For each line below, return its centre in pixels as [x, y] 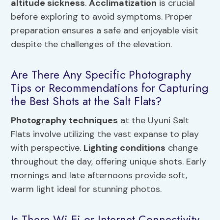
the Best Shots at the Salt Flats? [86, 101]
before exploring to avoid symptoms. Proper [102, 17]
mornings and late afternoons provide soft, [99, 176]
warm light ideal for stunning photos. [86, 189]
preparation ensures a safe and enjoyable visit [105, 31]
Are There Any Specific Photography [101, 74]
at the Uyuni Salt [154, 121]
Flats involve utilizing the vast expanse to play [105, 134]
